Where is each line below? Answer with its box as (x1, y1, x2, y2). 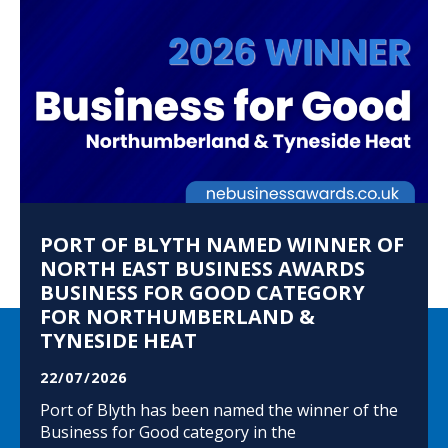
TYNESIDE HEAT (40, 326, 197, 354)
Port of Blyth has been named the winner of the (40, 398, 398, 421)
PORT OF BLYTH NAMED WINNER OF (40, 230, 404, 258)
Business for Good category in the (40, 420, 296, 443)
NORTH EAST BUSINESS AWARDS (40, 254, 365, 282)
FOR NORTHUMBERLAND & (40, 302, 315, 330)
